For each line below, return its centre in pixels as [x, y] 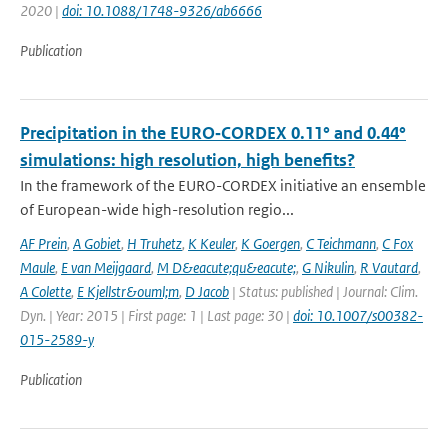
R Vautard [389, 267]
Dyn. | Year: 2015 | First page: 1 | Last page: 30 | [156, 315]
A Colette [45, 291]
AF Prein [43, 243]
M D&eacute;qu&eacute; [226, 267]
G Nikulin [328, 267]
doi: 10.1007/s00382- [358, 315]
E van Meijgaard [106, 267]
